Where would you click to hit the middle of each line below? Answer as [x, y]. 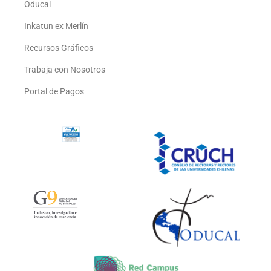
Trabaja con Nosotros [65, 70]
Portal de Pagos [54, 92]
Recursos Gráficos [59, 48]
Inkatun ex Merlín [56, 26]
